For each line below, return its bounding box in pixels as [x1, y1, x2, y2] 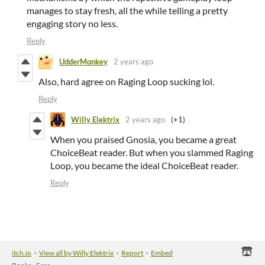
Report [121, 248, 143, 257]
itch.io [12, 248, 31, 257]
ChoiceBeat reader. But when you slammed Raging [50, 146, 253, 158]
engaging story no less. [27, 17, 118, 29]
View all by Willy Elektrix [39, 248, 114, 257]
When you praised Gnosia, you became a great [50, 133, 237, 145]
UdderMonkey [59, 57, 108, 67]
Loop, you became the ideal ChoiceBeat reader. [50, 159, 238, 171]
